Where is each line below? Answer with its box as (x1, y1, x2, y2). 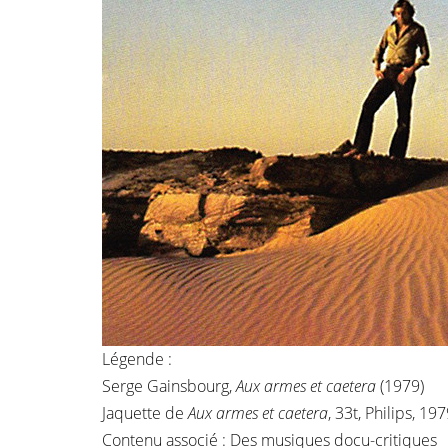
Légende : (102, 348, 172, 370)
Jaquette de (102, 402, 188, 424)
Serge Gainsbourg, (102, 375, 236, 397)
